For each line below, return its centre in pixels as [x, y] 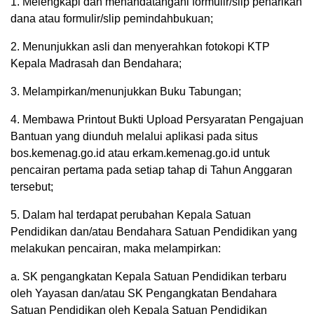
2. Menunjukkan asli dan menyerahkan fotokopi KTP [140, 47]
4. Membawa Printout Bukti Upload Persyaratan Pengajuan [157, 120]
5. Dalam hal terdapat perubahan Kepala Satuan [131, 215]
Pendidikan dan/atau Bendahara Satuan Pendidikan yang [154, 232]
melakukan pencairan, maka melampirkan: [116, 249]
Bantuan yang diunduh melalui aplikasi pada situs [134, 137]
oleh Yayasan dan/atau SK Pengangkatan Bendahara [144, 294]
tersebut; [32, 187]
